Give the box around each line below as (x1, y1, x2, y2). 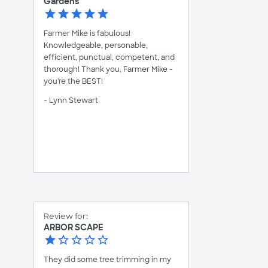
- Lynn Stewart (44, 95, 98, 105)
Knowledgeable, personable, (44, 40, 148, 50)
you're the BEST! (44, 76, 103, 86)
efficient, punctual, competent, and (44, 52, 175, 62)
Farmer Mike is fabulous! (44, 28, 130, 38)
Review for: (44, 211, 88, 221)
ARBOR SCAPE (44, 221, 103, 233)
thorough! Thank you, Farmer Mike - (44, 64, 173, 74)
